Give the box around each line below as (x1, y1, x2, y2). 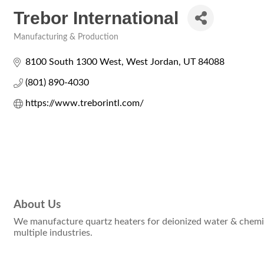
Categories (13, 41, 50, 49)
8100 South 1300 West (25, 57, 121, 67)
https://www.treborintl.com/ (25, 98, 144, 108)
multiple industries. (14, 228, 93, 238)
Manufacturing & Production (14, 33, 118, 41)
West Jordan (126, 57, 179, 67)
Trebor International (14, 8, 179, 28)
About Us (14, 199, 61, 211)
